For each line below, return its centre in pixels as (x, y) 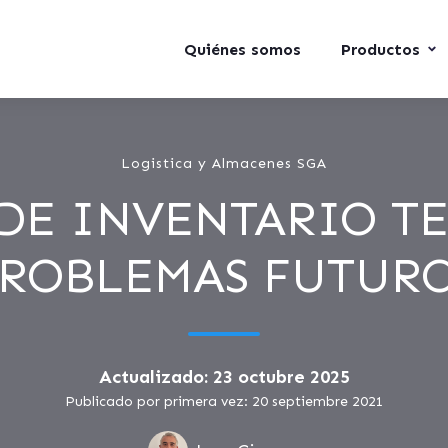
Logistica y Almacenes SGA (224, 163)
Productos (380, 49)
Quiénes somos (242, 49)
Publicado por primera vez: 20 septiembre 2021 (224, 401)
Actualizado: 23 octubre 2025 (224, 377)
